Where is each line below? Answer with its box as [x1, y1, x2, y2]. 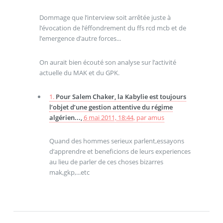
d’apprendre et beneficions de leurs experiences [49, 147, 191, 156]
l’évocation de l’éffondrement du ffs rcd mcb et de [39, 23, 186, 33]
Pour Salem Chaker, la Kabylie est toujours [55, 92, 186, 101]
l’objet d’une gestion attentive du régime [49, 102, 173, 111]
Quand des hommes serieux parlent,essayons [49, 136, 184, 146]
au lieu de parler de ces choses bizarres [49, 157, 163, 167]
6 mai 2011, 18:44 [83, 112, 133, 122]
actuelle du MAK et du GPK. [39, 68, 119, 77]
